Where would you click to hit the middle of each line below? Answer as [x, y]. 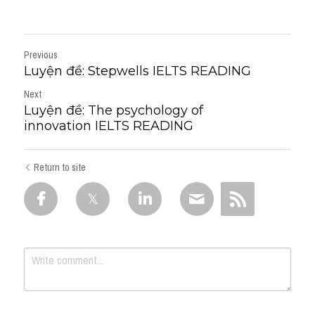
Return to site [60, 167]
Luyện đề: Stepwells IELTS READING [137, 71]
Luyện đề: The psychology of [114, 110]
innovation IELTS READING [109, 126]
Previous [41, 55]
